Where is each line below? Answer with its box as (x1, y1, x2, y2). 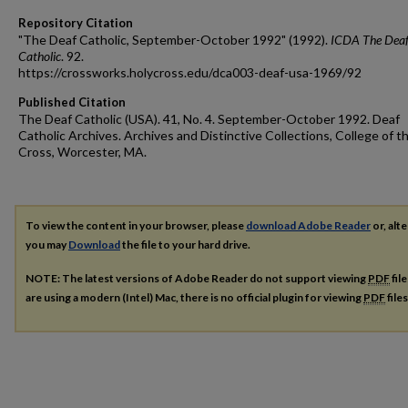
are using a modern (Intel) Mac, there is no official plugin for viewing (25, 290, 363, 304)
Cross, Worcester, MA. (18, 144, 147, 159)
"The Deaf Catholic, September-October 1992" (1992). (18, 32, 331, 47)
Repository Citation (18, 15, 133, 30)
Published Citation (18, 95, 126, 109)
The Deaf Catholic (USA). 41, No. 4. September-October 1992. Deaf (18, 111, 400, 127)
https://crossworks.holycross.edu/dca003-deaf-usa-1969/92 (18, 65, 362, 80)
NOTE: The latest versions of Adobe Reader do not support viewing (25, 270, 368, 285)
